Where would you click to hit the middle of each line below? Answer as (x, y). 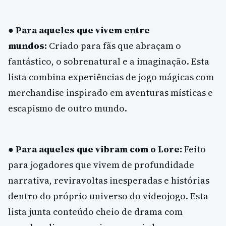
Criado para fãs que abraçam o (114, 46)
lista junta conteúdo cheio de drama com (95, 211)
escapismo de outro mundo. (68, 108)
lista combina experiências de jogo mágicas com (111, 77)
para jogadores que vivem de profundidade (101, 164)
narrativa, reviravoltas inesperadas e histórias (109, 180)
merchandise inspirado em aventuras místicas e (110, 93)
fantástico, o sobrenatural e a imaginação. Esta (109, 62)
